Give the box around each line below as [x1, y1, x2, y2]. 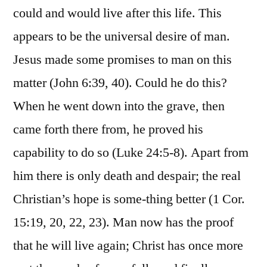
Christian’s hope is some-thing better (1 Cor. [13, 191, 245, 208]
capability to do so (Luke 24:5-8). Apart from [13, 144, 249, 162]
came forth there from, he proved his [13, 121, 203, 138]
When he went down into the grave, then [13, 98, 225, 115]
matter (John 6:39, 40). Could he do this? [13, 74, 227, 92]
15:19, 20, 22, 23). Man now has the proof [13, 214, 234, 231]
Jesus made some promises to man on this [13, 51, 232, 69]
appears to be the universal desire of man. [13, 28, 230, 45]
